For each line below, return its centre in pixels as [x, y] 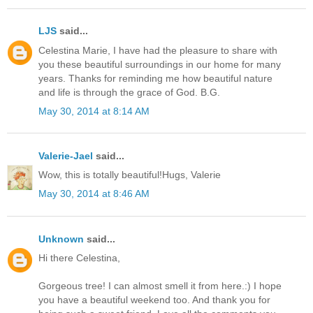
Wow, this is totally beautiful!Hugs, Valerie [130, 175]
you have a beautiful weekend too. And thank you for [154, 299]
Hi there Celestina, [79, 257]
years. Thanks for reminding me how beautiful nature [155, 78]
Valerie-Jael [66, 155]
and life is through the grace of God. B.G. [129, 92]
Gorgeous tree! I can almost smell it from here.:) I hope [160, 285]
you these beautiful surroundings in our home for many [160, 64]
